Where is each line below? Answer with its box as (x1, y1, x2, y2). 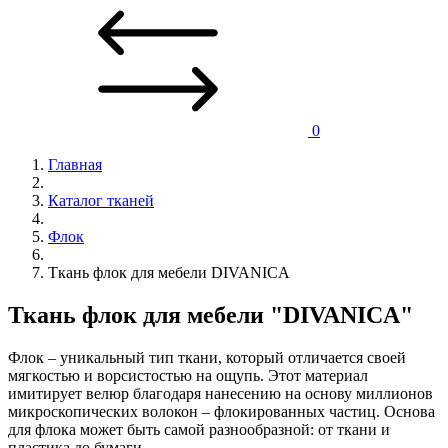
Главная (48, 156, 102, 173)
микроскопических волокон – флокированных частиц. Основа (8, 402, 435, 420)
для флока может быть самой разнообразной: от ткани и (8, 420, 390, 438)
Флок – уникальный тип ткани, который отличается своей (8, 348, 406, 366)
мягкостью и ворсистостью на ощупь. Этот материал (8, 366, 368, 384)
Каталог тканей (48, 192, 154, 209)
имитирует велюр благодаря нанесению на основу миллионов (8, 384, 433, 402)
